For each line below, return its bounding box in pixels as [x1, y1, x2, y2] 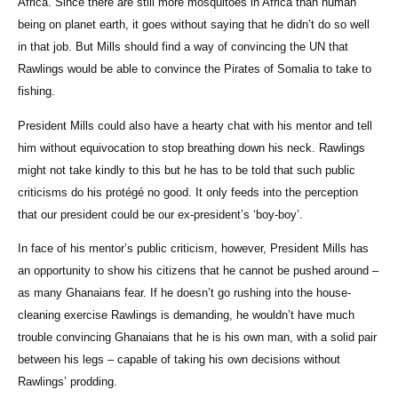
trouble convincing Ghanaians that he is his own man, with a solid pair [18, 330, 377, 344]
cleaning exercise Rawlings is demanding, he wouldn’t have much [18, 307, 354, 322]
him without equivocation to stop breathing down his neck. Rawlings [18, 140, 365, 155]
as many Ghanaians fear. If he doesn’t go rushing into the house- [18, 285, 351, 299]
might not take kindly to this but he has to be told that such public [18, 163, 355, 177]
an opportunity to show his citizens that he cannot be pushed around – [18, 263, 378, 277]
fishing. [18, 84, 55, 99]
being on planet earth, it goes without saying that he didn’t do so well [18, 18, 370, 32]
